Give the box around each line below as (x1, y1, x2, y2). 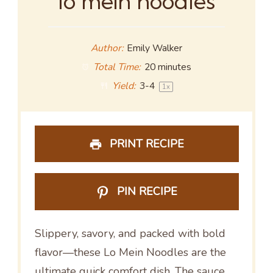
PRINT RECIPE (107, 136, 185, 151)
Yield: (109, 79, 136, 93)
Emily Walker (127, 41, 183, 55)
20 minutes (144, 60, 192, 74)
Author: (90, 41, 124, 55)
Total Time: (91, 60, 141, 74)
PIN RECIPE (113, 184, 177, 199)
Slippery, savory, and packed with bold (34, 225, 225, 241)
